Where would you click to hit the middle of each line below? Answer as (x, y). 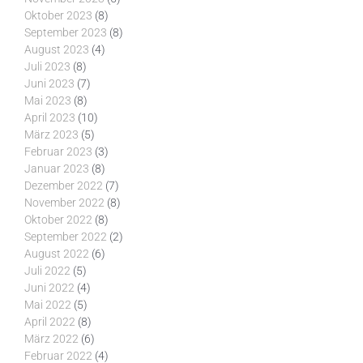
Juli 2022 (47, 271)
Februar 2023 (58, 152)
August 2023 (57, 50)
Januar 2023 (57, 169)
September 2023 (66, 33)
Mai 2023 (48, 101)
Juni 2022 (49, 288)
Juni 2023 (49, 84)
